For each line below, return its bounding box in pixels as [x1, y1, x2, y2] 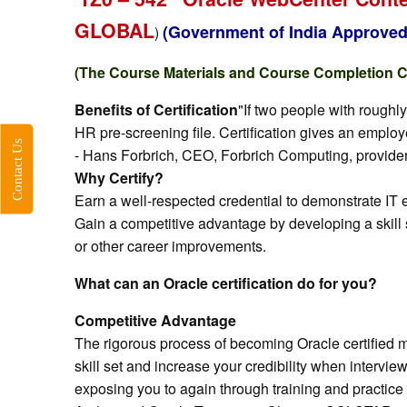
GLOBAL [74, 16, 154, 45]
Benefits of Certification [74, 99, 238, 120]
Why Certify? [74, 167, 164, 188]
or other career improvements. [74, 235, 266, 256]
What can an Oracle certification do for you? [74, 273, 377, 293]
